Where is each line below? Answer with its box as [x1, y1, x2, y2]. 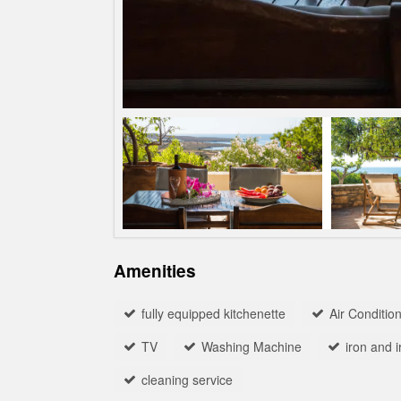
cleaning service [141, 371, 233, 389]
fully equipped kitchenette [141, 304, 286, 323]
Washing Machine [201, 337, 302, 356]
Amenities [114, 259, 196, 284]
